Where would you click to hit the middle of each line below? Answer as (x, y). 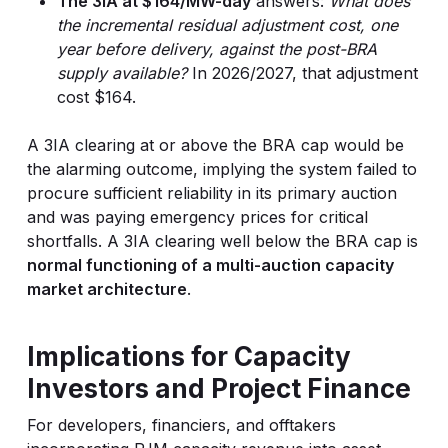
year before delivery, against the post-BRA (216, 49)
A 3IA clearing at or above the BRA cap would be (215, 145)
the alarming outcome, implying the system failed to (221, 169)
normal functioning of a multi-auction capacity (210, 265)
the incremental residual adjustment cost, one (227, 25)
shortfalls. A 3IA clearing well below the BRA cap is (222, 241)
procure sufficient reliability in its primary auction (211, 193)
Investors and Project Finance (218, 388)
